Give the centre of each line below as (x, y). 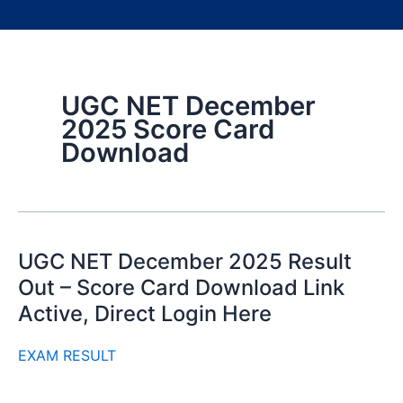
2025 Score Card (168, 129)
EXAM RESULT (67, 356)
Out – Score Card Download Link (181, 287)
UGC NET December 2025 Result (185, 261)
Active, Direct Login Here (145, 313)
